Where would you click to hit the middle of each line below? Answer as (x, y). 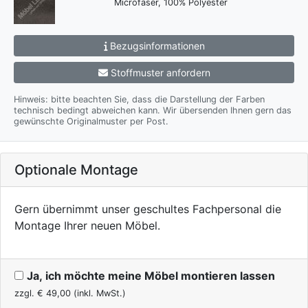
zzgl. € (30, 294)
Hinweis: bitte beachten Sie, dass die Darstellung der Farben (139, 100)
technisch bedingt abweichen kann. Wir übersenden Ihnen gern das (88, 111)
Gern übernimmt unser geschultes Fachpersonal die (148, 209)
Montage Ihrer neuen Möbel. (87, 226)
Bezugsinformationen (156, 46)
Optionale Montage (76, 170)
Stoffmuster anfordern (160, 73)
